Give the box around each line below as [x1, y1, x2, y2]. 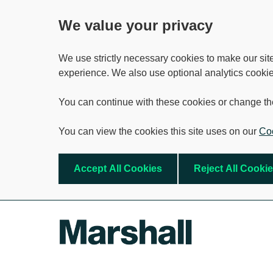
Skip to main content [7, 209, 94, 219]
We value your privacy [58, 17, 213, 34]
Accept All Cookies [74, 163, 162, 174]
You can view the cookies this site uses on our [58, 126, 259, 136]
